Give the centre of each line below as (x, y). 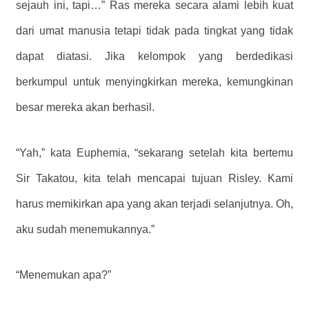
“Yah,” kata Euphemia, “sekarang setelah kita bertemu (154, 152)
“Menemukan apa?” (63, 275)
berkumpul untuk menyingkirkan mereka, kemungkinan (154, 81)
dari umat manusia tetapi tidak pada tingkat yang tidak (154, 30)
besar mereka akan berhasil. (85, 107)
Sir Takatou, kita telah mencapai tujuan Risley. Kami (154, 178)
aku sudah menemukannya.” (85, 229)
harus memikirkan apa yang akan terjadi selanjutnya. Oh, (154, 203)
